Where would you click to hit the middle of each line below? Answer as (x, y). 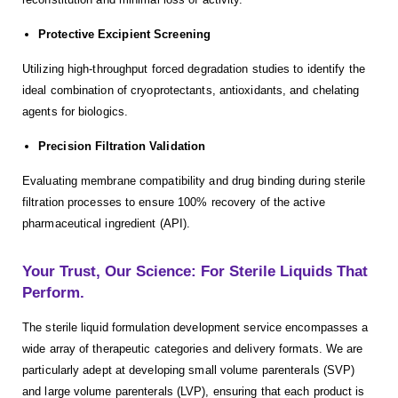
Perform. (53, 293)
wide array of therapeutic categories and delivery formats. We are (193, 349)
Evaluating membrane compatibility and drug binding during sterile (194, 181)
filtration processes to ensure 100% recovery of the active (174, 203)
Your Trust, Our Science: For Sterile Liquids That (195, 272)
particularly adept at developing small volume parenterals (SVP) (189, 370)
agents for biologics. (76, 112)
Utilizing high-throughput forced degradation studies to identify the (194, 69)
